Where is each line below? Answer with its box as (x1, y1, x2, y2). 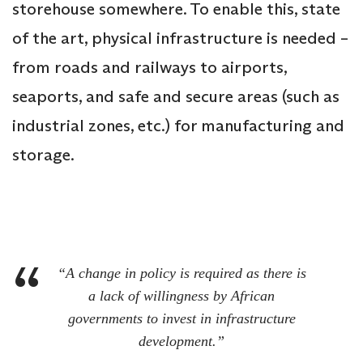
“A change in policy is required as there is (57, 265, 306, 282)
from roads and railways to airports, (12, 57, 287, 79)
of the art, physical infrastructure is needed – (12, 28, 348, 49)
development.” (139, 333, 224, 350)
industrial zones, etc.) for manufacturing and (12, 115, 344, 137)
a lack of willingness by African (88, 288, 275, 305)
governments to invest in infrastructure (67, 310, 296, 327)
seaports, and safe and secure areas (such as (12, 86, 340, 108)
